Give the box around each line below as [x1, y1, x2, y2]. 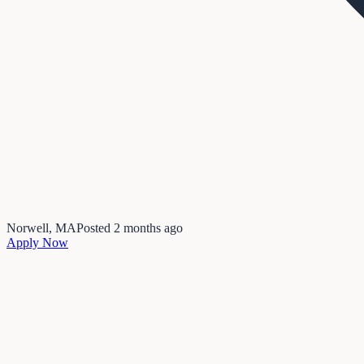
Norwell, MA [6, 220, 76, 235]
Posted [76, 220, 114, 235]
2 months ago [114, 220, 183, 235]
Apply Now [6, 235, 68, 249]
